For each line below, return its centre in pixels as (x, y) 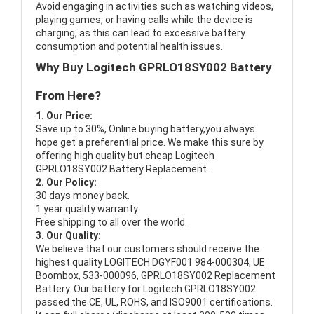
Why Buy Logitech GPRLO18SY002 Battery (154, 68)
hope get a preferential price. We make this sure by (150, 143)
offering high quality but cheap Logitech (125, 156)
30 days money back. (83, 196)
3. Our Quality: (68, 236)
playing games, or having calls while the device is (144, 20)
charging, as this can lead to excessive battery (141, 33)
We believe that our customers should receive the (148, 249)
